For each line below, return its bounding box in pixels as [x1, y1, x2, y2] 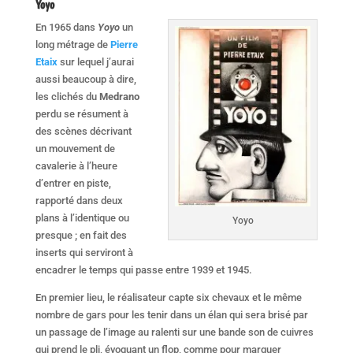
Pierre [110, 38, 138, 50]
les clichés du [35, 90, 99, 102]
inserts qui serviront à [35, 246, 133, 258]
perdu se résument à [35, 107, 128, 120]
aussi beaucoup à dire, [35, 72, 136, 85]
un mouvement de [35, 142, 115, 154]
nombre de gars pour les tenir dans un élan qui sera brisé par [35, 308, 308, 321]
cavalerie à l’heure [35, 159, 117, 172]
